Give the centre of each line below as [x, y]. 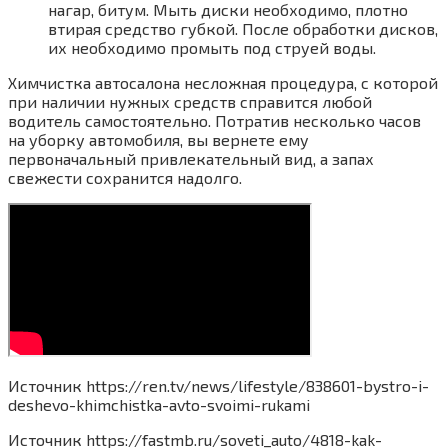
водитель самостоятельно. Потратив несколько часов [214, 121]
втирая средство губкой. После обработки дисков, [243, 29]
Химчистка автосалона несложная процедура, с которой [223, 83]
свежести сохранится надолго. [125, 178]
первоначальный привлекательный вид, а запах [191, 159]
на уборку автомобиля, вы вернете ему [158, 140]
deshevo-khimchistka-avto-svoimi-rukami [159, 405]
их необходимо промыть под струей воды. [212, 48]
